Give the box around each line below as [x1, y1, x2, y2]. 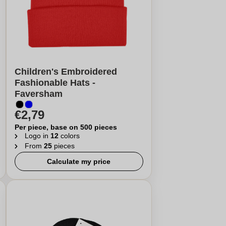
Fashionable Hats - [14, 78, 95, 88]
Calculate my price [47, 157, 111, 165]
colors [58, 132, 80, 140]
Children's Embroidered [14, 67, 117, 77]
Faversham [14, 89, 63, 99]
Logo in [24, 132, 50, 140]
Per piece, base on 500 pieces [14, 123, 117, 131]
